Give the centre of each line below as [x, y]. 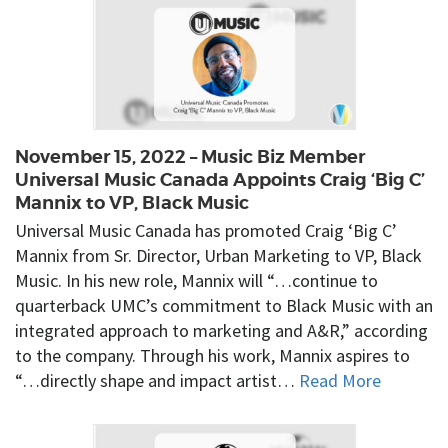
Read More [340, 380]
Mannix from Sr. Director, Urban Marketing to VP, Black [218, 255]
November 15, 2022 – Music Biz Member [190, 157]
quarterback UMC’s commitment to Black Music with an [224, 305]
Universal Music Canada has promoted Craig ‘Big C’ [206, 230]
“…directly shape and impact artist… [157, 380]
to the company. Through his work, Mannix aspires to [212, 355]
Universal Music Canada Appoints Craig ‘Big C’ [220, 180]
